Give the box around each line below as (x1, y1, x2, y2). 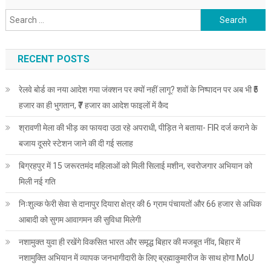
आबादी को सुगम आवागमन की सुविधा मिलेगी (18, 215, 141, 225)
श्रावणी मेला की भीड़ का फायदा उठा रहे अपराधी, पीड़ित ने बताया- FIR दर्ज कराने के (18, 123, 257, 133)
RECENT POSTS (17, 53, 90, 65)
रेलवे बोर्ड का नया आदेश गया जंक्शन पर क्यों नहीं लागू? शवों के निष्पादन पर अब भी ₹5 (18, 85, 258, 95)
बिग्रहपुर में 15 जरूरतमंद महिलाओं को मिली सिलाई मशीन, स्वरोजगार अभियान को (18, 161, 252, 171)
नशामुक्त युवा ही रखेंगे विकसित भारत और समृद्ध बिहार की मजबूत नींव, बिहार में (18, 237, 240, 247)
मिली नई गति (18, 177, 56, 187)
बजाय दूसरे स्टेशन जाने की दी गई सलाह (18, 139, 133, 149)
